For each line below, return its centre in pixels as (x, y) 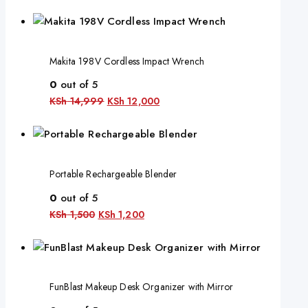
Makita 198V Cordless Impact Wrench (127, 61)
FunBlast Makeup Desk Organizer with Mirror (142, 287)
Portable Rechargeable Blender (113, 174)
